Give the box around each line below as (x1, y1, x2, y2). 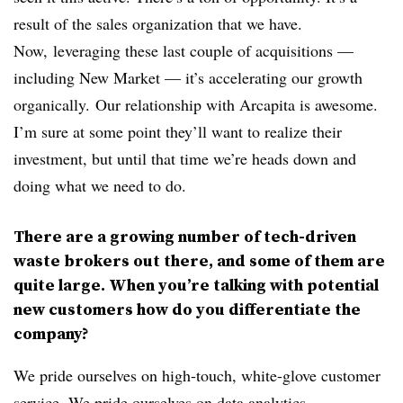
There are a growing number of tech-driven (13, 224, 356, 247)
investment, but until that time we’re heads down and (13, 147, 356, 169)
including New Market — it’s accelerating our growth (13, 66, 363, 88)
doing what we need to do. (13, 174, 186, 196)
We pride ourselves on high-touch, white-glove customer (13, 363, 381, 386)
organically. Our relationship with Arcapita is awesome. (13, 93, 378, 115)
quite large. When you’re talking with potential (13, 273, 379, 296)
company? (13, 321, 89, 345)
